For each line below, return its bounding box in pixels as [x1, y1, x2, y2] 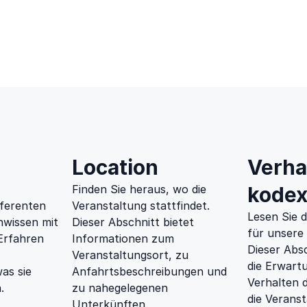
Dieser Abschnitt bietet [72, 215, 194, 229]
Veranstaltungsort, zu [72, 248, 188, 262]
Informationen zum [72, 232, 174, 245]
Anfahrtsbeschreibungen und [72, 265, 227, 278]
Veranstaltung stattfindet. [72, 199, 210, 212]
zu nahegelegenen [72, 281, 168, 295]
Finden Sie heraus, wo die [72, 182, 206, 196]
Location [72, 155, 158, 180]
